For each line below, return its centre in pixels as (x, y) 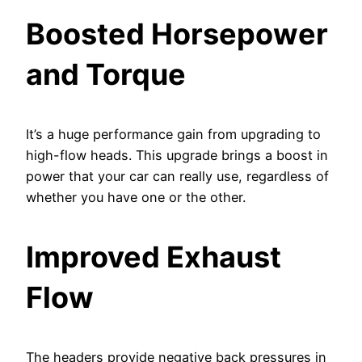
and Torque (106, 74)
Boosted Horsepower (177, 34)
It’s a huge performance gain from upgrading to (173, 134)
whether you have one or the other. (136, 197)
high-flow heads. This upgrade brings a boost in (177, 155)
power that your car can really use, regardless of (177, 176)
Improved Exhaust (154, 257)
